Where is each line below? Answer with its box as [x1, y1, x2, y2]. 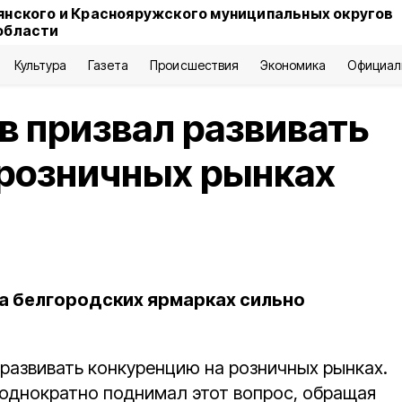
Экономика [259, 57, 326, 73]
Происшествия [150, 57, 239, 73]
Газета [88, 57, 129, 73]
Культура [13, 57, 67, 73]
